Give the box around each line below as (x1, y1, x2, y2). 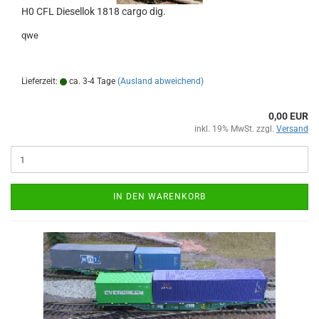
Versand (276, 124, 308, 134)
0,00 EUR (268, 110, 308, 122)
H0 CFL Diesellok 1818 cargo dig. (21, 6, 166, 17)
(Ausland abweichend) (117, 76, 204, 86)
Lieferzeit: (21, 76, 60, 86)
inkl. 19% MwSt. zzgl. (194, 124, 276, 134)
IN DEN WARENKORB (113, 192, 206, 202)
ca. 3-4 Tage (67, 76, 115, 86)
